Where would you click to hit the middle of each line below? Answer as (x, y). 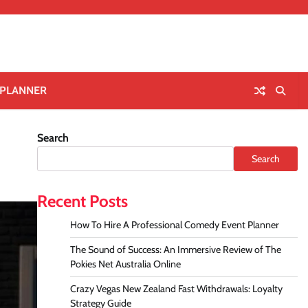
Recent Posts (82, 201)
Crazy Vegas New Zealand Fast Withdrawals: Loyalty (176, 288)
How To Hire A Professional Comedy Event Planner (174, 224)
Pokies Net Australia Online (125, 264)
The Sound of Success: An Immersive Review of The (175, 249)
